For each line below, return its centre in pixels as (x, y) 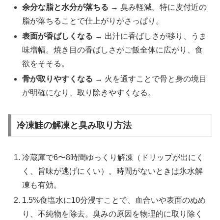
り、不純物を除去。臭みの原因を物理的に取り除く (113, 214)
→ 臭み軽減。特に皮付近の (158, 7)
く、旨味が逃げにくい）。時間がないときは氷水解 (113, 171)
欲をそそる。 (46, 64)
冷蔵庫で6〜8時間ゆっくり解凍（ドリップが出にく (113, 157)
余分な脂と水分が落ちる (66, 7)
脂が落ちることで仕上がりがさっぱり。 (93, 21)
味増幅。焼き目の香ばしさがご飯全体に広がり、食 (113, 50)
